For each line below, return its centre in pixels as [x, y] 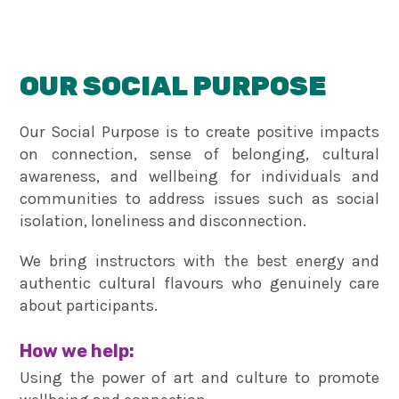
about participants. [89, 305]
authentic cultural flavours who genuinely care [199, 283]
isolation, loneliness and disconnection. [163, 220]
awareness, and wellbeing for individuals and [199, 176]
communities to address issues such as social [199, 198]
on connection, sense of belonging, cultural [199, 154]
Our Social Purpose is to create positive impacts [199, 131]
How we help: [77, 350]
